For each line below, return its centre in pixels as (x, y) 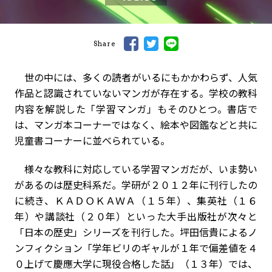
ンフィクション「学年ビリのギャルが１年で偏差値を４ (136, 248)
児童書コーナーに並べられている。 (92, 141)
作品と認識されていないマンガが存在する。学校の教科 (136, 93)
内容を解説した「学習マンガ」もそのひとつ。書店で (136, 109)
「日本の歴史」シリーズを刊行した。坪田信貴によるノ (136, 232)
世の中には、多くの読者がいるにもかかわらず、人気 (136, 77)
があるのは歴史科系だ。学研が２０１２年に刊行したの (136, 185)
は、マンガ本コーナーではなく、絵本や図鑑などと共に (136, 125)
